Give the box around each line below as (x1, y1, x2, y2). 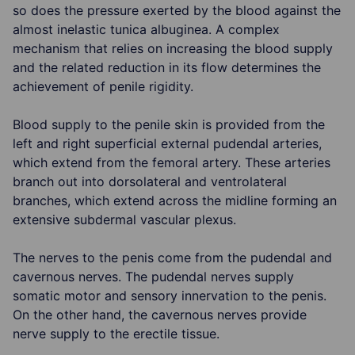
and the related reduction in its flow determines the (13, 59, 321, 75)
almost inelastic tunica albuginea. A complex (13, 21, 280, 37)
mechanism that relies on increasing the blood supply (13, 40, 333, 56)
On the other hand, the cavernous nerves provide (13, 306, 307, 323)
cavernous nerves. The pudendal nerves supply (13, 268, 294, 284)
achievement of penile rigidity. (13, 78, 193, 94)
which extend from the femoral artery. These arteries (13, 154, 330, 170)
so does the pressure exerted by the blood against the (13, 2, 341, 18)
